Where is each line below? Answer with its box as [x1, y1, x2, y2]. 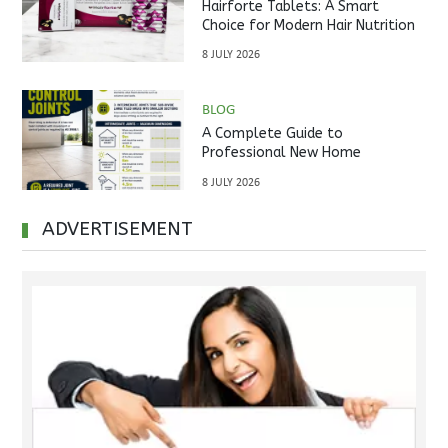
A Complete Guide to [201, 124, 343, 142]
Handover [201, 181, 264, 199]
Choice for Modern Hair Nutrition [201, 16, 415, 34]
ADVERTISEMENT [42, 218, 194, 240]
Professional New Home [201, 143, 361, 161]
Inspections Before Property [201, 162, 390, 180]
